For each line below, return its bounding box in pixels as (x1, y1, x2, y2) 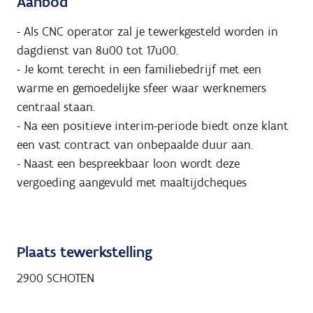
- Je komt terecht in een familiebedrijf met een (17, 61, 261, 78)
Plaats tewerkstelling (17, 242, 152, 261)
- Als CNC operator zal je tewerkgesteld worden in (17, 24, 278, 40)
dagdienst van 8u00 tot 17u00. (17, 43, 178, 59)
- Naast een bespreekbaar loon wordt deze (17, 156, 240, 172)
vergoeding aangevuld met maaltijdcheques (17, 175, 247, 191)
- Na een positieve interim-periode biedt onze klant (17, 118, 289, 134)
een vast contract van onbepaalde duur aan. (17, 137, 253, 153)
